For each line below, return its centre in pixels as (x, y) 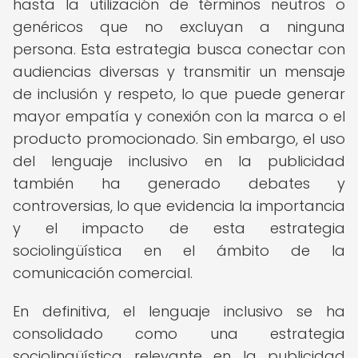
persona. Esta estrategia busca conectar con (179, 49)
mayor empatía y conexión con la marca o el (179, 116)
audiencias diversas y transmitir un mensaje (179, 72)
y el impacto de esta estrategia (179, 228)
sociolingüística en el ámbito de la (179, 251)
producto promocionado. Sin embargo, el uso (179, 139)
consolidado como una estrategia (179, 334)
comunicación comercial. (103, 273)
